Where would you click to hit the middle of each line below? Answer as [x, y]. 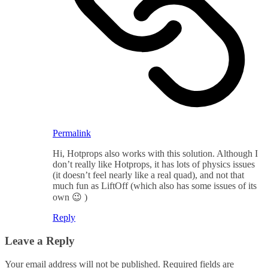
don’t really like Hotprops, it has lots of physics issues [154, 165]
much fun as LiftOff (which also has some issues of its [155, 186]
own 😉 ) [70, 197]
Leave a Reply [40, 241]
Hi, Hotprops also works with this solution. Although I [155, 154]
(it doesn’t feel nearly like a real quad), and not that [148, 175]
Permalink [72, 133]
